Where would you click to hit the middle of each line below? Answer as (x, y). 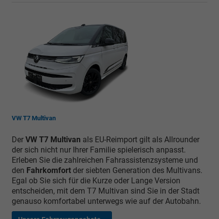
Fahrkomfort (49, 170)
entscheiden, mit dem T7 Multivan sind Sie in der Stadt (106, 191)
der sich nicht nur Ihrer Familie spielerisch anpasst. (99, 150)
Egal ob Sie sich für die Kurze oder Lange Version (96, 180)
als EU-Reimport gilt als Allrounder (140, 139)
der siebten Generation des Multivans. (137, 170)
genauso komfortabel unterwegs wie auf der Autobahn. (106, 201)
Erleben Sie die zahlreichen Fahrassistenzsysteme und (105, 160)
